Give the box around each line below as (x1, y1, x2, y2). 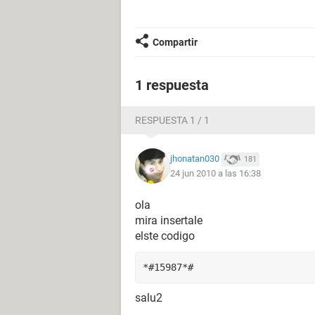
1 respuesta (135, 77, 209, 94)
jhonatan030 (170, 153, 219, 165)
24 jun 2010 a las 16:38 (170, 167, 261, 179)
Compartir (153, 37, 198, 48)
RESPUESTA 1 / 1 (135, 115, 210, 126)
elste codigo (135, 229, 195, 243)
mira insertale (135, 214, 202, 227)
